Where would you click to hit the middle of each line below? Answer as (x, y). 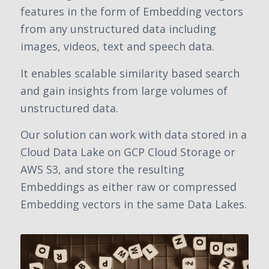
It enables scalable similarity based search (130, 73)
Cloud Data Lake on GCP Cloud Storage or (128, 152)
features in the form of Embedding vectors (132, 12)
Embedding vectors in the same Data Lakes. (134, 204)
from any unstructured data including (118, 29)
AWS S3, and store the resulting (102, 169)
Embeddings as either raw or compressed (128, 186)
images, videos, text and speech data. (117, 47)
